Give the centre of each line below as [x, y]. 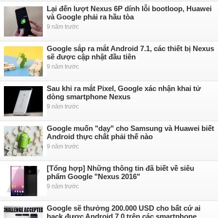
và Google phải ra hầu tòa [90, 17]
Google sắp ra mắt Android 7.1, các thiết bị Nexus [130, 48]
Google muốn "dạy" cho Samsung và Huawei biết [130, 128]
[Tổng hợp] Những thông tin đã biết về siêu [120, 168]
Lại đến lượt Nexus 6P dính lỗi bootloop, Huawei [129, 9]
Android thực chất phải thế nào [100, 136]
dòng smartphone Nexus [89, 97]
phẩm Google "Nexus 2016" [93, 176]
